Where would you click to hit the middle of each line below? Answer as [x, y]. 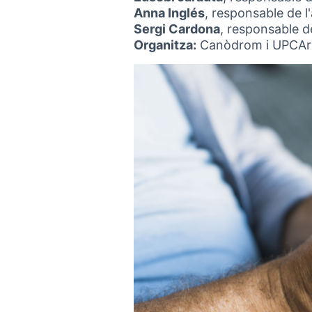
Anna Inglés [169, 13]
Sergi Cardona [177, 29]
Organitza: [165, 45]
